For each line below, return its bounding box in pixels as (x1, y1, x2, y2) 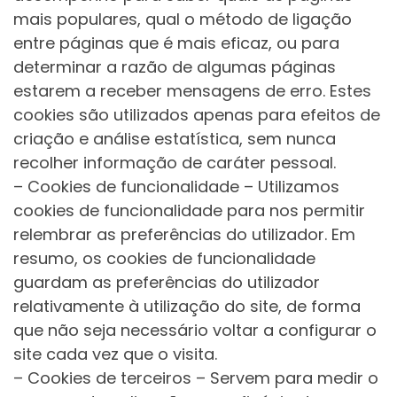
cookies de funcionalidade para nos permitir (13, 199, 365, 222)
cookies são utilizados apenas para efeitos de (13, 104, 380, 127)
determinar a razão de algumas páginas (13, 56, 336, 79)
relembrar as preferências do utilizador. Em (13, 223, 355, 246)
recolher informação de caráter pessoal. (13, 152, 336, 175)
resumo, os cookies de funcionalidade (13, 247, 315, 270)
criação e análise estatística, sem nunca (13, 128, 336, 151)
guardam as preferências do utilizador (13, 271, 320, 294)
